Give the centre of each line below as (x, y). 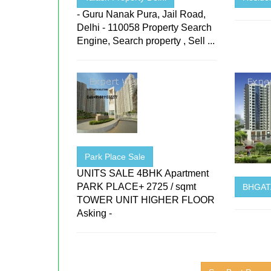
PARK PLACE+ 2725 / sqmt (137, 186)
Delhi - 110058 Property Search (145, 27)
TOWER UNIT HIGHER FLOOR (146, 200)
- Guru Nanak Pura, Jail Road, (142, 14)
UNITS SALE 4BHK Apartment (143, 173)
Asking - (95, 213)
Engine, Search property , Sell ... (146, 41)
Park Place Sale (115, 156)
